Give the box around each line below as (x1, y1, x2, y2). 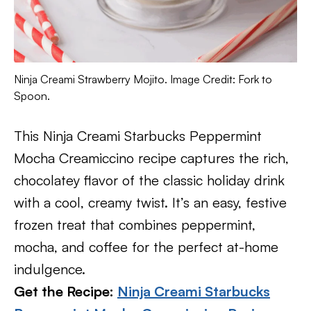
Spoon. (14, 89, 50, 103)
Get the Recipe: (14, 283, 117, 300)
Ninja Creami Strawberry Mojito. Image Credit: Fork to (14, 72, 272, 86)
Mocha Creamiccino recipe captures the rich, (14, 149, 289, 167)
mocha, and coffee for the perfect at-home (14, 238, 278, 255)
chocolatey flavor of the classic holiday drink (14, 171, 285, 189)
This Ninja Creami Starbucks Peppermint (14, 127, 262, 144)
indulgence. (14, 260, 85, 278)
